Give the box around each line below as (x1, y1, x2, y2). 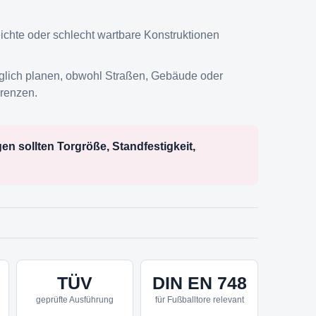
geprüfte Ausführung (35, 295, 114, 305)
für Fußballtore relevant (154, 295, 244, 305)
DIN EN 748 (152, 273, 247, 293)
